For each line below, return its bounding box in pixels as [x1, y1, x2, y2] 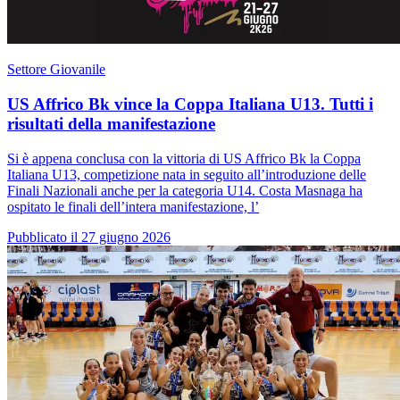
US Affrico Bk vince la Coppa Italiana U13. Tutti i [7, 95, 373, 114]
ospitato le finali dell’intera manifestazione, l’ [7, 198, 259, 214]
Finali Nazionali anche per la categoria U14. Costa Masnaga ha [7, 182, 362, 198]
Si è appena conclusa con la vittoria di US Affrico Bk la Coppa [7, 150, 361, 166]
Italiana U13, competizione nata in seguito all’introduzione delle [7, 166, 366, 182]
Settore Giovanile [7, 62, 105, 78]
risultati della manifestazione [7, 114, 215, 134]
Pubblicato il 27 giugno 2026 [7, 229, 171, 245]
